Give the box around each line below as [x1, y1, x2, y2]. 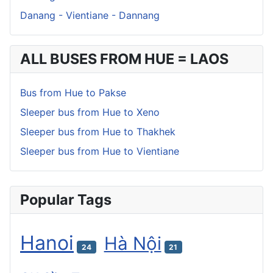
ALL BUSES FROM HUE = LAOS [20, 49, 229, 68]
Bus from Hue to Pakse [20, 86, 126, 99]
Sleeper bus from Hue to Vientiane [20, 144, 179, 157]
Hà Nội [104, 232, 161, 254]
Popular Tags [20, 190, 112, 208]
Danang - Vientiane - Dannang [20, 9, 160, 21]
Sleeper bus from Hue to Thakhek [20, 125, 175, 138]
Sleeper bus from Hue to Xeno [20, 105, 160, 118]
